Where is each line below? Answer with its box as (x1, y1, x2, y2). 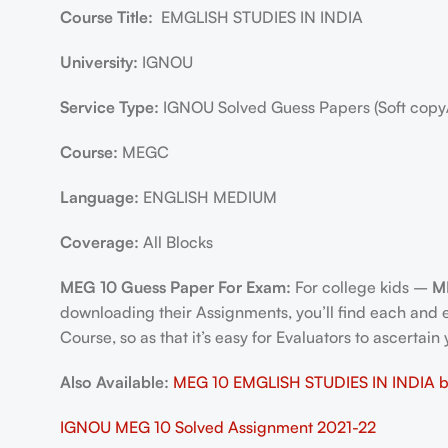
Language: (59, 187, 143, 207)
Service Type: (59, 97, 163, 117)
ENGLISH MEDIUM (142, 187, 277, 207)
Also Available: (59, 372, 169, 392)
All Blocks (142, 232, 213, 252)
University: (59, 52, 142, 72)
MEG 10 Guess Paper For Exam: (59, 277, 291, 297)
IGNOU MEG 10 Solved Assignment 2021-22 (59, 417, 376, 437)
